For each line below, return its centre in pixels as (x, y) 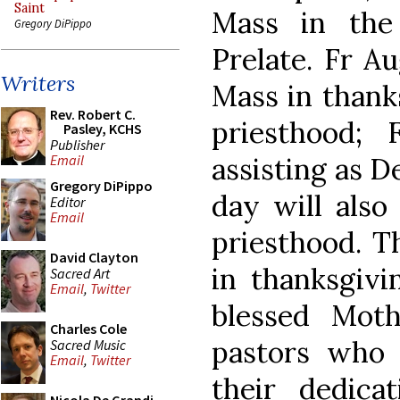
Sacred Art (80, 273)
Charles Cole (88, 329)
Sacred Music (88, 344)
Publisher (77, 144)
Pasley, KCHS (103, 129)
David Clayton (94, 257)
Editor (67, 201)
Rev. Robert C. (93, 114)
